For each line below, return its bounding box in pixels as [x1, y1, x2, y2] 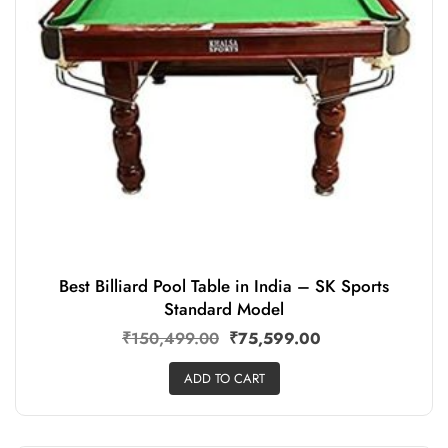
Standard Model [164, 296, 284, 321]
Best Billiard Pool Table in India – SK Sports [59, 273, 389, 298]
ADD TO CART [183, 369, 265, 389]
